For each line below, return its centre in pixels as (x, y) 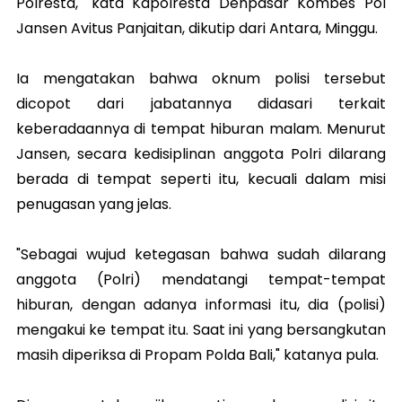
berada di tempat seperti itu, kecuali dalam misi (201, 179)
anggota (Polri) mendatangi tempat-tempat (201, 280)
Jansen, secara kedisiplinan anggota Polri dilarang (201, 154)
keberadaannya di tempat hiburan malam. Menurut (201, 129)
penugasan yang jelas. (94, 205)
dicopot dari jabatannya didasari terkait (201, 104)
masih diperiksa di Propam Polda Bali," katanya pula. (197, 355)
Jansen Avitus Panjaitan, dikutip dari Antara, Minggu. (197, 29)
